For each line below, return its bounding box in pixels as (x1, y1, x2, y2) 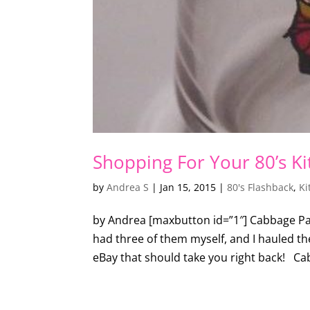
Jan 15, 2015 (160, 181, 217, 194)
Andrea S (107, 181, 149, 194)
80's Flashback (227, 181, 294, 194)
